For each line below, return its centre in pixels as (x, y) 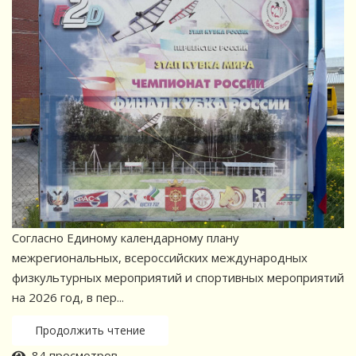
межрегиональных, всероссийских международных (160, 257)
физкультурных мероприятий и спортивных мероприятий (178, 277)
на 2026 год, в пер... (68, 297)
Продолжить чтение (90, 330)
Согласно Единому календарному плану (126, 237)
